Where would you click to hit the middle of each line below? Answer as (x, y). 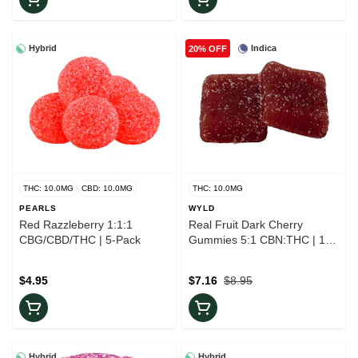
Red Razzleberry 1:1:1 (76, 225)
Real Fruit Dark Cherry (246, 225)
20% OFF (208, 48)
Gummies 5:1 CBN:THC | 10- (262, 240)
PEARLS (38, 209)
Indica (264, 48)
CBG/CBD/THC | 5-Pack (80, 240)
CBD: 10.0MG (107, 189)
